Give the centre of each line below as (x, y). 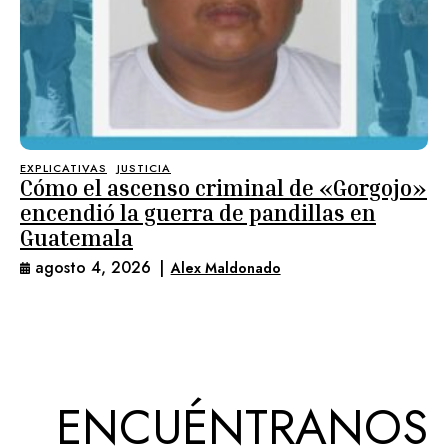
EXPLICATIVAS (63, 168)
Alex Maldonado (225, 267)
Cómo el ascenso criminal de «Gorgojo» (223, 188)
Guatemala (76, 238)
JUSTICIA (144, 168)
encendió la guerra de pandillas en (198, 213)
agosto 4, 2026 (93, 267)
